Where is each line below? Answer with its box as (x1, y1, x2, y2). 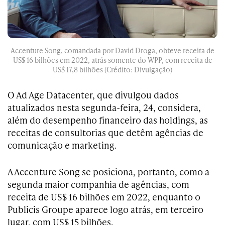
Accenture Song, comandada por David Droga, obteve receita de (11, 45, 214, 55)
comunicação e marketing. (8, 138, 117, 151)
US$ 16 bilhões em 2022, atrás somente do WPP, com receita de (13, 55, 212, 65)
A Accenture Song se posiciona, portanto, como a (8, 165, 209, 178)
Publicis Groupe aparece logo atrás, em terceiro (8, 202, 203, 215)
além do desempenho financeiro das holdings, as (8, 113, 208, 126)
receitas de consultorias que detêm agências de (8, 126, 203, 139)
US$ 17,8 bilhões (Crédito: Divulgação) (53, 64, 172, 74)
